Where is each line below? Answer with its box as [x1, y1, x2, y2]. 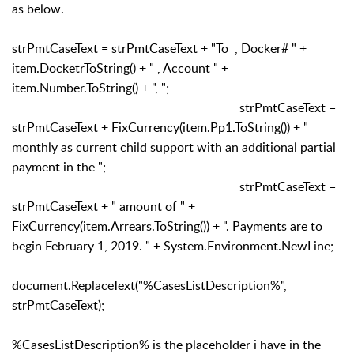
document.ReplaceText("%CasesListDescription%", [12, 276, 287, 294]
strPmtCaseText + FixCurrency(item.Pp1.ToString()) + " [12, 118, 308, 136]
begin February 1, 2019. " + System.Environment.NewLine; [12, 236, 333, 254]
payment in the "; [12, 157, 106, 175]
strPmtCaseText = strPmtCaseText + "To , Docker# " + [12, 39, 307, 57]
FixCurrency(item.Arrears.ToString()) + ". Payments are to [12, 217, 322, 235]
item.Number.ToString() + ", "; [12, 78, 169, 96]
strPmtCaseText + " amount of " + [12, 197, 195, 215]
